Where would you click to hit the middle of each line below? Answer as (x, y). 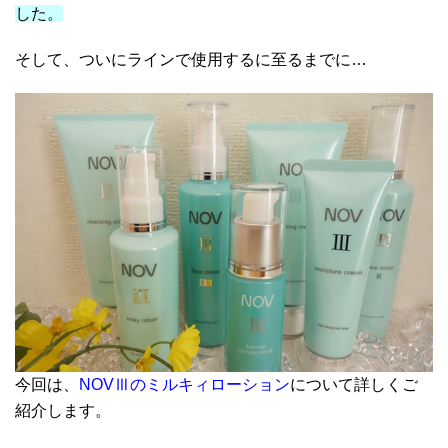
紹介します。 (63, 411)
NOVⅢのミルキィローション (184, 385)
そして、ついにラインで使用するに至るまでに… (191, 60)
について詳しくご (354, 385)
